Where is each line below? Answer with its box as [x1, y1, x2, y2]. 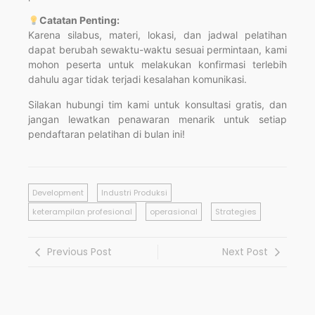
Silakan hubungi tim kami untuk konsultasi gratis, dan [28, 98, 287, 110]
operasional [150, 206, 198, 218]
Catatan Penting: [39, 14, 120, 27]
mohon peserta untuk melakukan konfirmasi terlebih [28, 58, 287, 71]
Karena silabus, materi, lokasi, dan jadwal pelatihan [28, 29, 287, 41]
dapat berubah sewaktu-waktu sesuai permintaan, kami [28, 44, 287, 56]
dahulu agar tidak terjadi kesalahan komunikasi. [28, 73, 247, 86]
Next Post [222, 245, 268, 259]
